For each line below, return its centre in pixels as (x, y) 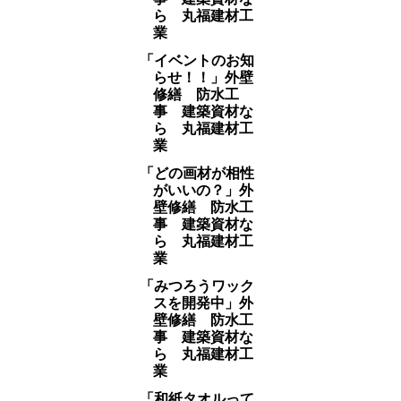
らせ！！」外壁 (203, 77)
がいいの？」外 (203, 190)
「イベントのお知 (196, 60)
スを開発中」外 (203, 303)
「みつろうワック (196, 286)
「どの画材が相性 (196, 173)
